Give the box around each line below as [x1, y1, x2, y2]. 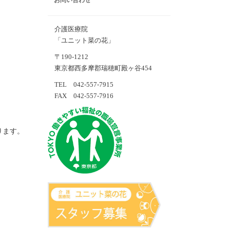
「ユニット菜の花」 [48, 36, 115, 44]
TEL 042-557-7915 [48, 81, 114, 88]
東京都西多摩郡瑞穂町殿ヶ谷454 [48, 64, 152, 72]
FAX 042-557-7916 [48, 92, 114, 100]
